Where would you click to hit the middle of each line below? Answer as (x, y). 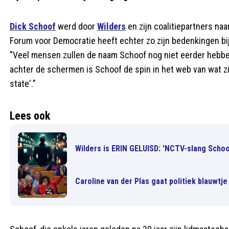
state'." (23, 84)
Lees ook (30, 116)
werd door (76, 26)
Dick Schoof (33, 26)
